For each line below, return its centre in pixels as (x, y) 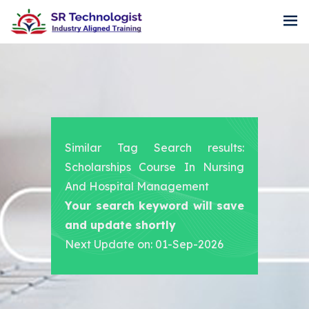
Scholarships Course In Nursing (154, 167)
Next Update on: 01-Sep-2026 (144, 245)
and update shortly (120, 225)
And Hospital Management (137, 187)
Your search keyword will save (154, 206)
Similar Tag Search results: (154, 148)
